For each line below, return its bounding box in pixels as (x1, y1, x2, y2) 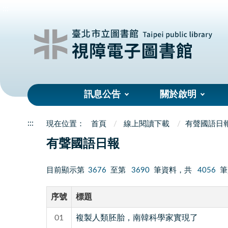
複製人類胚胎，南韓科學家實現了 (75, 213, 198, 222)
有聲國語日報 (46, 138, 120, 151)
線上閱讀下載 (124, 120, 170, 128)
